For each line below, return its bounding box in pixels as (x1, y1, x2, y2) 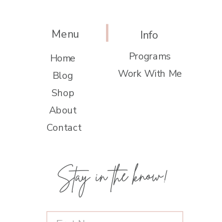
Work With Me (118, 66, 182, 80)
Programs (129, 49, 171, 63)
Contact (46, 120, 84, 134)
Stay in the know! (56, 162, 169, 189)
